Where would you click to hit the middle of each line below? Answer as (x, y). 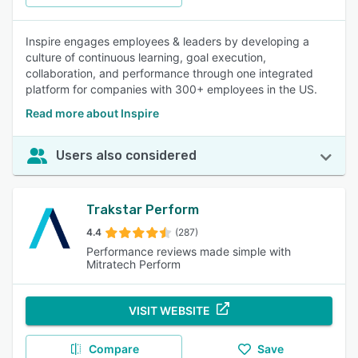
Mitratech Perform (133, 264)
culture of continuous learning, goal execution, (146, 57)
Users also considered (126, 155)
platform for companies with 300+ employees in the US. (171, 89)
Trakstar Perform (143, 210)
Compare (113, 349)
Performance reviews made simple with (189, 251)
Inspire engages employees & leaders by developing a (167, 41)
